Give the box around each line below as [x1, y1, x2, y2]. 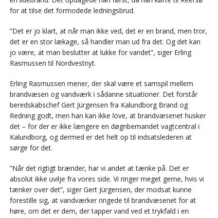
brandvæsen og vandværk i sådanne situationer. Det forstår [10, 90, 198, 99]
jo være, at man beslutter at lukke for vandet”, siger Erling [10, 48, 191, 57]
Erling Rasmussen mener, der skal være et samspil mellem [10, 79, 193, 89]
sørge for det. [10, 143, 53, 153]
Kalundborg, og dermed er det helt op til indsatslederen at [10, 132, 192, 142]
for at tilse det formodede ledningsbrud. [10, 6, 135, 16]
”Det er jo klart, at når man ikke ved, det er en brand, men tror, [10, 26, 207, 36]
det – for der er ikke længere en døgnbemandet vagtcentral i [10, 122, 200, 131]
